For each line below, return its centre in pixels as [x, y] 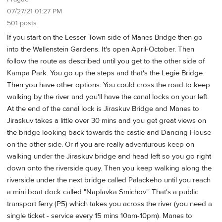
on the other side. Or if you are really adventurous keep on [101, 144]
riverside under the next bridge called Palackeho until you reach [109, 180]
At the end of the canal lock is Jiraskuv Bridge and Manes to [103, 109]
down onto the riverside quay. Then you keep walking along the [109, 168]
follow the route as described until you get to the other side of [106, 61]
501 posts [22, 24]
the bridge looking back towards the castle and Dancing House [109, 132]
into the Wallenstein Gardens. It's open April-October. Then [101, 49]
